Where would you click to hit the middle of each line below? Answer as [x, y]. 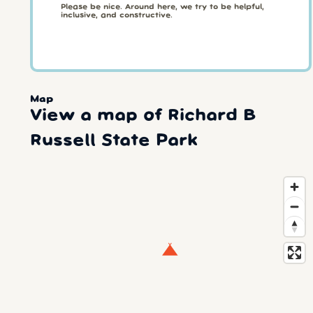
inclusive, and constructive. [116, 15]
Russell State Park [114, 141]
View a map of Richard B [143, 116]
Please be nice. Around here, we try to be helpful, [162, 7]
